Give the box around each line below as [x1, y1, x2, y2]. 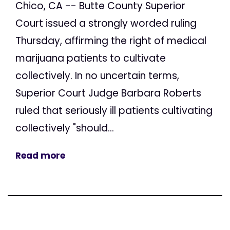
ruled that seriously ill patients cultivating [15, 104, 213, 118]
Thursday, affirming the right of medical [15, 34, 206, 48]
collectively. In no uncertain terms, [15, 69, 179, 83]
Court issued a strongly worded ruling [15, 16, 197, 31]
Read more [15, 149, 65, 162]
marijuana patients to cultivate [15, 51, 166, 66]
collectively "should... [15, 121, 114, 136]
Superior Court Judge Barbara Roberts [15, 86, 201, 101]
